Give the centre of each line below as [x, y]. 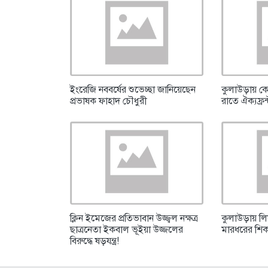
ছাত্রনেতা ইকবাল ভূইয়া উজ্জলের [127, 230]
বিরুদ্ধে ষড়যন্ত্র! [95, 241]
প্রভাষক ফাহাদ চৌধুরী [109, 101]
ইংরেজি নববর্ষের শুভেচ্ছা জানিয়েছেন [133, 89]
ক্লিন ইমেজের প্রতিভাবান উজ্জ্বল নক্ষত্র [134, 219]
